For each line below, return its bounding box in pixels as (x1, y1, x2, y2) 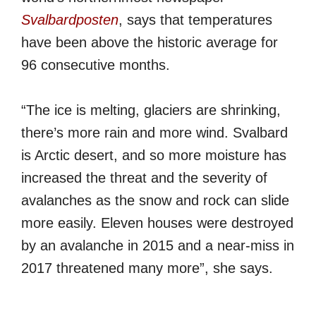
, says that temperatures (119, 12, 272, 28)
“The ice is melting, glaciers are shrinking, (21, 102, 281, 119)
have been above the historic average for (21, 35, 278, 51)
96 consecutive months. (21, 57, 170, 73)
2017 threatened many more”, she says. (21, 260, 273, 276)
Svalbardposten (21, 12, 119, 28)
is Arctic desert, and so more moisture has (21, 147, 286, 164)
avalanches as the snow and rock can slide (21, 193, 289, 209)
